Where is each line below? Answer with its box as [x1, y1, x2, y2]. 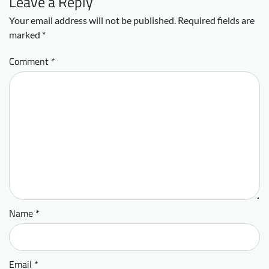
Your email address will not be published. [9, 14, 176, 26]
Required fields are [178, 14, 255, 26]
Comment [9, 54, 51, 68]
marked [9, 29, 42, 40]
